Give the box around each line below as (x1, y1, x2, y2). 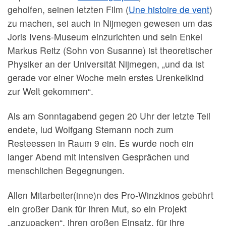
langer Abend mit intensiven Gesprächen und (8, 150, 189, 163)
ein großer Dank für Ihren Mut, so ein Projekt (8, 202, 187, 215)
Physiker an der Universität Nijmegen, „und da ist (8, 57, 204, 70)
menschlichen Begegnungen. (8, 163, 125, 177)
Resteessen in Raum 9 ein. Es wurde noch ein (8, 136, 194, 149)
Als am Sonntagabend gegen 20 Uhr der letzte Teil (8, 109, 210, 122)
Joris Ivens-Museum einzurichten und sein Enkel (8, 30, 202, 43)
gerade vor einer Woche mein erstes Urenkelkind (8, 71, 204, 84)
